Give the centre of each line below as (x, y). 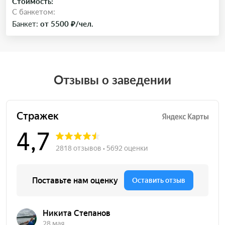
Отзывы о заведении (113, 80)
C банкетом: (34, 12)
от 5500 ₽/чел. (67, 24)
